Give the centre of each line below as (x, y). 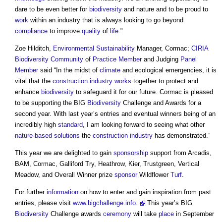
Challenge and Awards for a (161, 103)
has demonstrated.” (181, 135)
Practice (105, 59)
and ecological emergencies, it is (168, 70)
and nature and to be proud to (165, 9)
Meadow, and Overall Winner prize (65, 174)
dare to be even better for (52, 9)
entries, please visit (44, 203)
